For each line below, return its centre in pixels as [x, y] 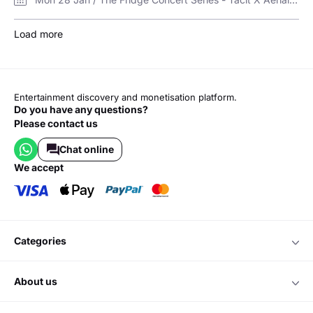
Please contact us [56, 124]
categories [44, 241]
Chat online [86, 150]
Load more [38, 34]
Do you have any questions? [81, 110]
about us [39, 282]
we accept [44, 168]
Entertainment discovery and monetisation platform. [125, 97]
